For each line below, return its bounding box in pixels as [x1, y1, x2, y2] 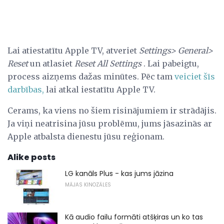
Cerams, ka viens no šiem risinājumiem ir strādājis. [7, 105, 216, 116]
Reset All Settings [74, 58, 141, 69]
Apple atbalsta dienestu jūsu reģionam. [7, 131, 164, 142]
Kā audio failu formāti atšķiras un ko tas [65, 211, 203, 222]
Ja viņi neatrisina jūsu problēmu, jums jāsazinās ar [7, 118, 212, 129]
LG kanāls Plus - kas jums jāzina [65, 168, 173, 179]
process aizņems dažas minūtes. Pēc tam [7, 71, 174, 82]
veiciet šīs [174, 71, 215, 82]
